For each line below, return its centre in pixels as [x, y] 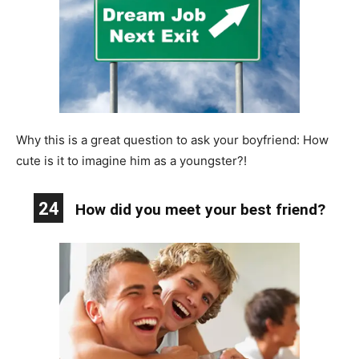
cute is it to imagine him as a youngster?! [131, 160]
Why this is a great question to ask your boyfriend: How [172, 139]
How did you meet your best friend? [200, 209]
